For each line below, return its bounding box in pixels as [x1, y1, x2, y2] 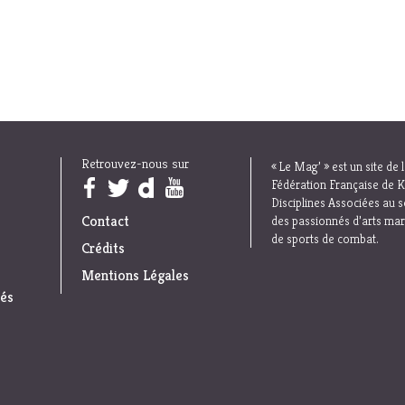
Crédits [81, 239, 125, 259]
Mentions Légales [81, 266, 189, 286]
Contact [81, 212, 129, 231]
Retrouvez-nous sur [81, 155, 189, 173]
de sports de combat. [271, 231, 379, 248]
